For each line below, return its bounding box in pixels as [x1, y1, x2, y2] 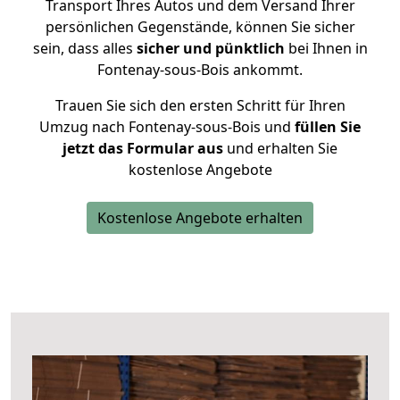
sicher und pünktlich [136, 38, 285, 58]
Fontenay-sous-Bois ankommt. [97, 60, 303, 79]
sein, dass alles [32, 38, 137, 58]
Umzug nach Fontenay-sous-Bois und [39, 117, 291, 137]
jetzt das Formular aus [62, 138, 223, 158]
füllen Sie [291, 117, 361, 137]
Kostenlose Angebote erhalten [97, 208, 303, 228]
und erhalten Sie [223, 138, 337, 158]
